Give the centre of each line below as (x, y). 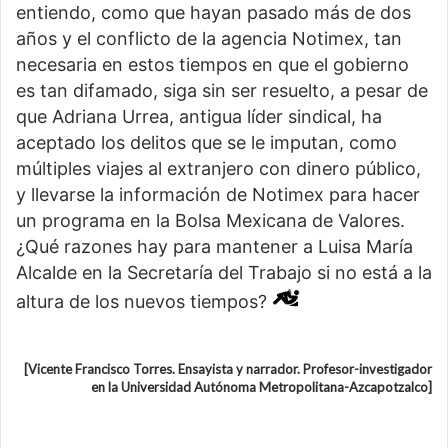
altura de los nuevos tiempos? (144, 301)
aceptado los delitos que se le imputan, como (206, 142)
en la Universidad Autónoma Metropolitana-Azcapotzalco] (261, 386)
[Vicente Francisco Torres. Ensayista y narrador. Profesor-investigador (228, 368)
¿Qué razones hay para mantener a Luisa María (214, 246)
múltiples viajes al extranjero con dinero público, (218, 168)
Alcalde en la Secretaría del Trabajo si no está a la (224, 272)
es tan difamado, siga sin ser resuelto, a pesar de (222, 90)
